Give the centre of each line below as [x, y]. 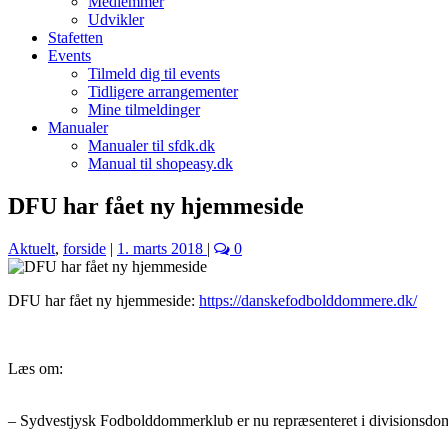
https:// [220, 300]
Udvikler [116, 19]
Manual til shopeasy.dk [160, 163]
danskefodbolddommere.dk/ [329, 300]
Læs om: [35, 368]
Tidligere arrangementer [163, 91]
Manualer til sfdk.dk [151, 145]
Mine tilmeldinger [144, 109]
